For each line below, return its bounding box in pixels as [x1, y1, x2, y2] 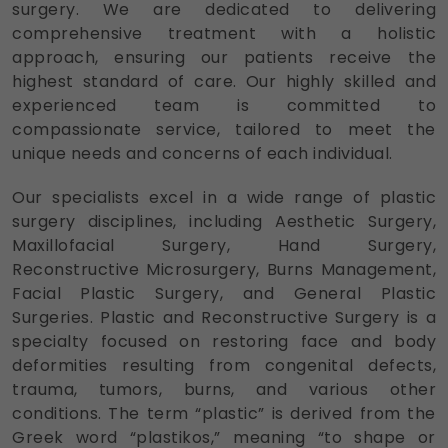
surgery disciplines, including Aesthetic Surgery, [12, 209, 436, 233]
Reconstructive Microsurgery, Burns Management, [12, 257, 436, 281]
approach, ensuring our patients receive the [12, 45, 436, 69]
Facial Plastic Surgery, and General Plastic [12, 281, 436, 305]
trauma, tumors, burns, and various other [12, 377, 436, 401]
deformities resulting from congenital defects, [12, 353, 436, 377]
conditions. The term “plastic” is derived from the [12, 401, 436, 425]
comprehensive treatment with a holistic [12, 21, 436, 45]
